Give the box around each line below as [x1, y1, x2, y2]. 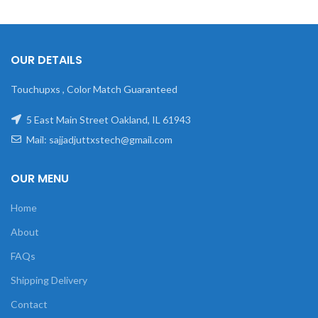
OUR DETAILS [11, 52, 82, 68]
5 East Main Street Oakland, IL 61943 [24, 114, 191, 126]
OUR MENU [11, 170, 69, 187]
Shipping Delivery [11, 274, 87, 286]
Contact [11, 298, 48, 310]
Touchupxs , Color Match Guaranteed [11, 83, 177, 95]
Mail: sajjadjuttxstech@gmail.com [24, 133, 172, 146]
